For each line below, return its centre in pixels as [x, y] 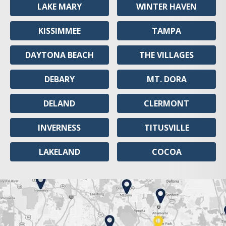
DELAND [60, 103]
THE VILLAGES [167, 55]
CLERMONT [167, 103]
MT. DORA [166, 79]
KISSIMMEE [59, 31]
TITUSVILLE [166, 128]
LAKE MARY [59, 7]
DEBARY [59, 79]
